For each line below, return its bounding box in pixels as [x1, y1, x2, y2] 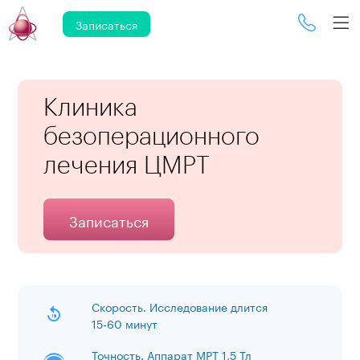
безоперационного [43, 121, 260, 149]
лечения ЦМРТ [43, 150, 210, 178]
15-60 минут [91, 314, 157, 332]
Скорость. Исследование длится [91, 297, 268, 315]
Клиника [43, 92, 137, 121]
